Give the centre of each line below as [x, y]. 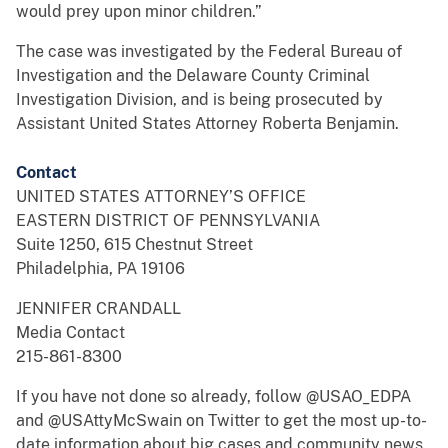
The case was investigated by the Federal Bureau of [209, 52]
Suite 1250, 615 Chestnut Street [134, 245]
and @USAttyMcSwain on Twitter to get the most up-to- [221, 421]
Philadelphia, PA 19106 [100, 269]
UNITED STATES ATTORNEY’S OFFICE [161, 197]
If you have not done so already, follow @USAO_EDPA [213, 397]
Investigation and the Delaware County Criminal [193, 76]
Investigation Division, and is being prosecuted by [199, 100]
